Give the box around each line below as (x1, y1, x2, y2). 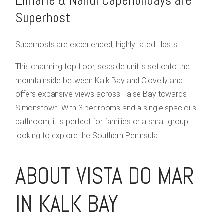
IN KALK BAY (15, 190, 118, 219)
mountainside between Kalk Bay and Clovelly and (15, 76, 183, 85)
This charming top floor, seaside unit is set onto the (15, 62, 190, 72)
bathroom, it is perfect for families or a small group (15, 117, 188, 127)
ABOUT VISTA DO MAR (15, 162, 194, 191)
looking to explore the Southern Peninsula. (15, 131, 159, 140)
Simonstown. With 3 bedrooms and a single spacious (15, 103, 196, 113)
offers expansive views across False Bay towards (15, 89, 187, 99)
